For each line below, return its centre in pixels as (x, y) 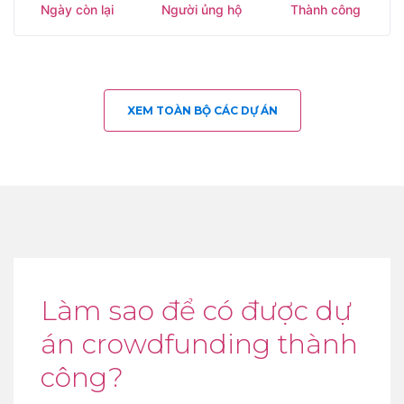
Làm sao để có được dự (196, 310)
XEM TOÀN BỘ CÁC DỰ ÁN (202, 110)
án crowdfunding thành (199, 344)
